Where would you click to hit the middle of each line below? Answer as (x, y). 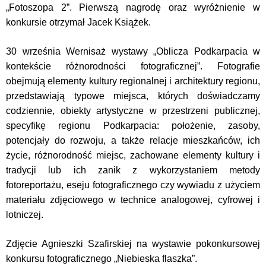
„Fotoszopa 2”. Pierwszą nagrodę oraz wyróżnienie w (133, 7)
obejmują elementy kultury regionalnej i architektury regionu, (133, 81)
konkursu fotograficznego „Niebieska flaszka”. (102, 259)
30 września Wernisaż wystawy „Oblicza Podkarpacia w (133, 51)
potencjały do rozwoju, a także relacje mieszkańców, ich (133, 140)
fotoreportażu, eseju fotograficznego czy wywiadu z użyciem (133, 185)
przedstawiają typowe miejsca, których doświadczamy (133, 96)
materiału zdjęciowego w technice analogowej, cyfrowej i (133, 200)
